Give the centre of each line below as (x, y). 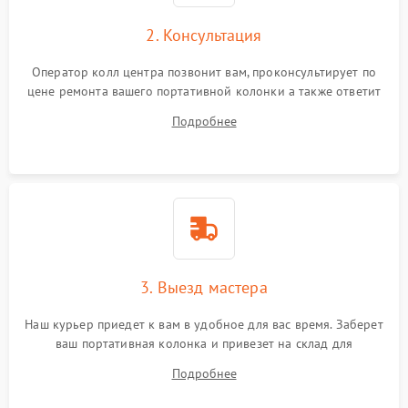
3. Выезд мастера (204, 287)
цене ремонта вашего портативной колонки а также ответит (204, 91)
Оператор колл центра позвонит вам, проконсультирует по (204, 72)
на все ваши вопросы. (204, 110)
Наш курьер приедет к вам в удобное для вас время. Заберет (204, 324)
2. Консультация (204, 35)
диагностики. (204, 362)
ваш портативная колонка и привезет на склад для (204, 343)
